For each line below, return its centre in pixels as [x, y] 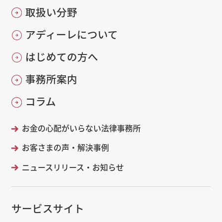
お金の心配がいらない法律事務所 [81, 128]
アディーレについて [71, 34]
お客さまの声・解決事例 [65, 147]
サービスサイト [48, 208]
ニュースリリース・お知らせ [73, 167]
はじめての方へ [61, 56]
